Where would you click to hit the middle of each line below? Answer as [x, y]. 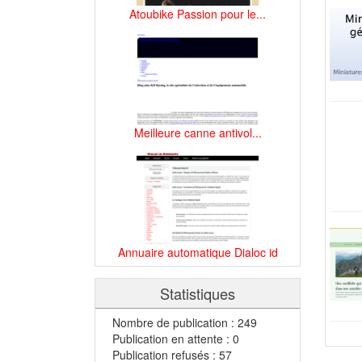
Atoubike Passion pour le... [198, 13]
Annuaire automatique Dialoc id [198, 253]
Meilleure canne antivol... [198, 133]
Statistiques [198, 294]
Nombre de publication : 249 [185, 323]
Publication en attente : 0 [176, 339]
